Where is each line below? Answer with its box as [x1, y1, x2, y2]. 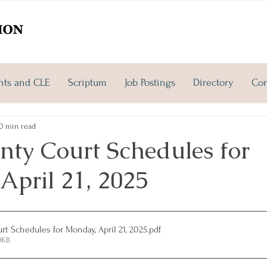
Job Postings [125, 77, 175, 88]
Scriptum [68, 77, 107, 88]
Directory [193, 77, 234, 88]
